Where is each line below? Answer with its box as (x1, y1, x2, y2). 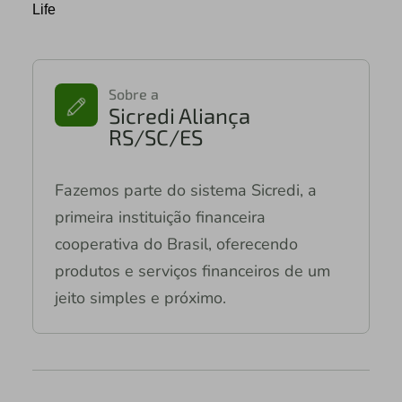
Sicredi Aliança (108, 101, 250, 128)
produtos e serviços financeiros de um (54, 259, 330, 282)
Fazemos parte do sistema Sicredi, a (54, 179, 317, 201)
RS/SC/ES (108, 123, 203, 150)
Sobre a (108, 84, 159, 102)
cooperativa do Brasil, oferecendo (54, 232, 298, 255)
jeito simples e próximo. (54, 286, 226, 309)
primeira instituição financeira (54, 205, 266, 228)
